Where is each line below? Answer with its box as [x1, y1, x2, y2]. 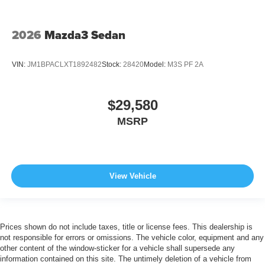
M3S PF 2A [167, 60, 203, 69]
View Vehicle [109, 171, 156, 180]
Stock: [102, 60, 123, 69]
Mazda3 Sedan [44, 26, 125, 44]
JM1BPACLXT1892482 [27, 60, 102, 69]
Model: [144, 60, 167, 69]
